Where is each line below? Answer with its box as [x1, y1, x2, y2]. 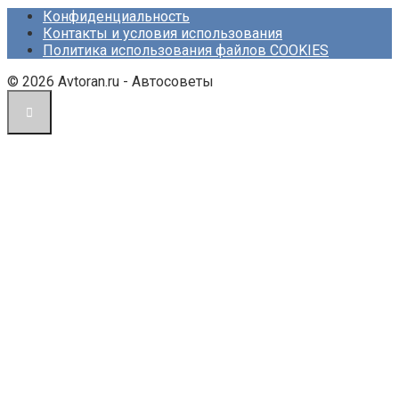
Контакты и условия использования [43, 24, 282, 42]
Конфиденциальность [43, 7, 190, 25]
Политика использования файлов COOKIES [43, 41, 329, 59]
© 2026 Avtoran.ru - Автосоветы [7, 72, 214, 90]
